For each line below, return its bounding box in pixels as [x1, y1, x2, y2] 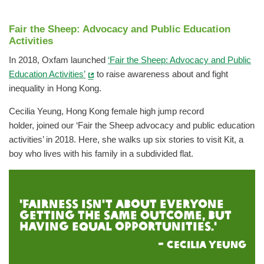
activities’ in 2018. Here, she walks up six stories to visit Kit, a [9, 135, 243, 145]
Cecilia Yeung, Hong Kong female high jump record [9, 107, 204, 117]
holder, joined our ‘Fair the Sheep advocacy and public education [9, 121, 255, 131]
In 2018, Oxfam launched [9, 55, 108, 65]
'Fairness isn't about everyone [19, 197, 224, 212]
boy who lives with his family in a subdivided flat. [9, 149, 193, 159]
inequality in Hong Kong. [9, 84, 101, 94]
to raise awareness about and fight [94, 70, 228, 80]
